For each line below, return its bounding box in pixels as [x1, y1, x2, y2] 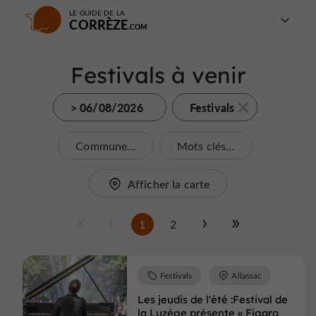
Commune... [75, 138, 136, 153]
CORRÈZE [69, 16, 128, 33]
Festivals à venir [70, 61, 246, 89]
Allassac [231, 269, 262, 281]
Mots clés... [176, 138, 235, 153]
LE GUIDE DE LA [69, 8, 125, 18]
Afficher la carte [127, 176, 210, 191]
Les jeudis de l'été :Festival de [137, 292, 288, 306]
